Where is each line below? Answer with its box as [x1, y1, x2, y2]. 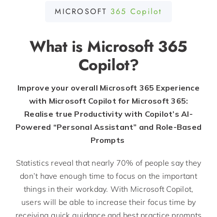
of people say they [133, 158, 201, 168]
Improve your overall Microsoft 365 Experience [17, 83, 200, 93]
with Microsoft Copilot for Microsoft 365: [29, 96, 188, 106]
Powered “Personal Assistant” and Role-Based [15, 122, 202, 132]
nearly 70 [92, 158, 126, 168]
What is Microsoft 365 [30, 35, 187, 58]
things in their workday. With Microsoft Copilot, [23, 184, 194, 194]
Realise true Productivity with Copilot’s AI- [24, 109, 193, 119]
